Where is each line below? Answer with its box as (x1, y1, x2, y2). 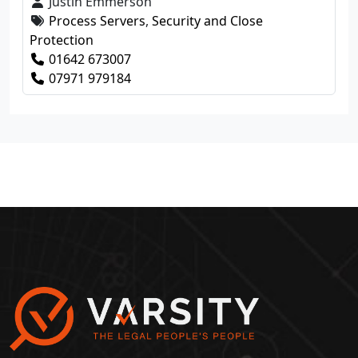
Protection (30, 30, 93, 49)
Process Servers (49, 11, 145, 30)
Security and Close (152, 11, 263, 30)
